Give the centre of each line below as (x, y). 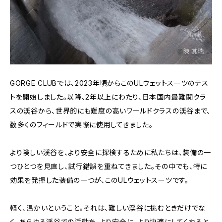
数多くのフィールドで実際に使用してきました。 (82, 125)
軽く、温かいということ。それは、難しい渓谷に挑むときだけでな (108, 208)
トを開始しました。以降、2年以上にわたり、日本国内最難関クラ (108, 97)
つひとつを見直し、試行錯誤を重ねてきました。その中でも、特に (109, 166)
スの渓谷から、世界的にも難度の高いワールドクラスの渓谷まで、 (110, 111)
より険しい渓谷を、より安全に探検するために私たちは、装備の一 (111, 153)
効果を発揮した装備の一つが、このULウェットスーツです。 (99, 180)
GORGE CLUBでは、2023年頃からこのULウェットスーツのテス (109, 83)
